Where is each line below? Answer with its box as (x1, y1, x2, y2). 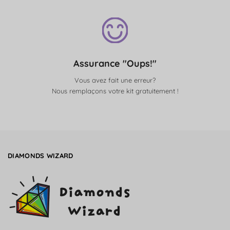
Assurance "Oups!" (73, 57, 157, 69)
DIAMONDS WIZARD (8, 151, 73, 160)
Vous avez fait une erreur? (74, 76, 156, 84)
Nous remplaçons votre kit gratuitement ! (52, 87, 178, 95)
